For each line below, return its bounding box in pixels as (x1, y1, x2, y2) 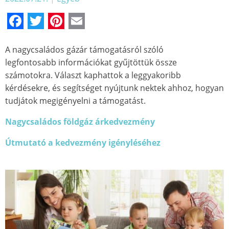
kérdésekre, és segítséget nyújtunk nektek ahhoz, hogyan (5, 82, 224, 94)
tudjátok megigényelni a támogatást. (5, 95, 146, 107)
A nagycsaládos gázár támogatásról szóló (5, 44, 164, 56)
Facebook (24, 10, 97, 32)
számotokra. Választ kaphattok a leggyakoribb (5, 70, 181, 81)
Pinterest (64, 10, 132, 32)
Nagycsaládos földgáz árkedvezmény (5, 116, 155, 128)
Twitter (44, 10, 97, 32)
